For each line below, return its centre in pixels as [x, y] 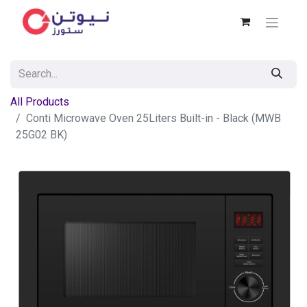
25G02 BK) [41, 135]
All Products [40, 102]
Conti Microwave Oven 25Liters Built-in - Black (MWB [153, 119]
